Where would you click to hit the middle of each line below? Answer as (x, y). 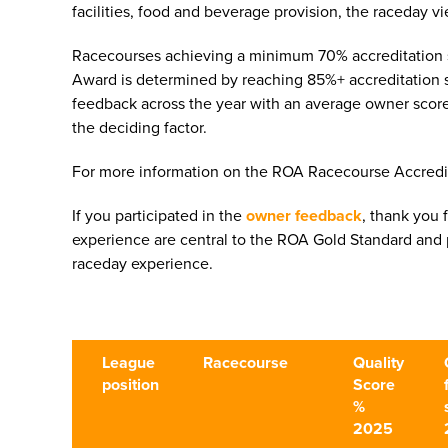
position (132, 385)
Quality (378, 363)
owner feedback (304, 216)
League (128, 363)
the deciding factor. (141, 128)
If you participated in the (159, 216)
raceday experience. (146, 264)
